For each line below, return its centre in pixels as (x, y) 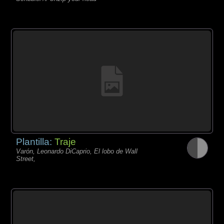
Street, (26, 158)
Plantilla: (35, 141)
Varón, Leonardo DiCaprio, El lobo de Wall (77, 151)
